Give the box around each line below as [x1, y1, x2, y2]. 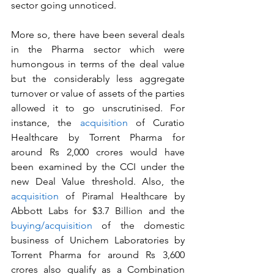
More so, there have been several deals [11, 29, 185, 40]
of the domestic [92, 220, 185, 231]
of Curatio [127, 117, 185, 128]
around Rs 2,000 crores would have [11, 146, 185, 158]
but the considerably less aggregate [11, 73, 185, 84]
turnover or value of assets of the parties [11, 87, 185, 99]
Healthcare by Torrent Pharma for [11, 131, 185, 143]
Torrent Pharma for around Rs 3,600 [11, 249, 185, 261]
